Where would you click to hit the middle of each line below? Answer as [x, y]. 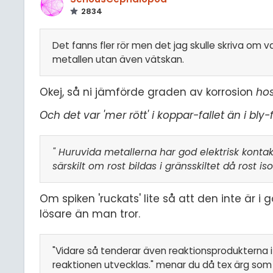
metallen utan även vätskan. [118, 60]
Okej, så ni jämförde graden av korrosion [148, 92]
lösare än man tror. [90, 214]
